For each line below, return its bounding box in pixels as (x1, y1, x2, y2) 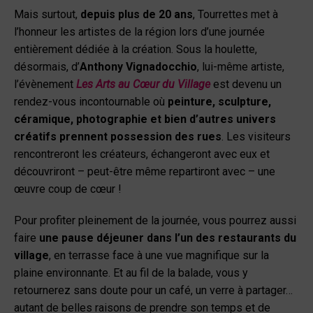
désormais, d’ (14, 59, 80, 73)
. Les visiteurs (221, 129, 291, 143)
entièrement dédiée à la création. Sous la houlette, (14, 42, 257, 56)
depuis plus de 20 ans (80, 7, 193, 21)
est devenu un (210, 77, 282, 91)
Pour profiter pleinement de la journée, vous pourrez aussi (14, 213, 296, 227)
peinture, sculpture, (168, 94, 271, 108)
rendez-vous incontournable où (14, 94, 168, 108)
